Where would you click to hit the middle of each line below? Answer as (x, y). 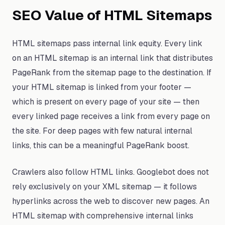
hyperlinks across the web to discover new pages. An (111, 201)
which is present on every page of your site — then (106, 102)
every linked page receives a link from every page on (111, 116)
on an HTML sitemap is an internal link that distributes (113, 58)
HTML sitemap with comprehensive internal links (103, 216)
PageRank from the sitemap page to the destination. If (112, 73)
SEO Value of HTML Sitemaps (112, 15)
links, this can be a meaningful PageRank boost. (101, 145)
